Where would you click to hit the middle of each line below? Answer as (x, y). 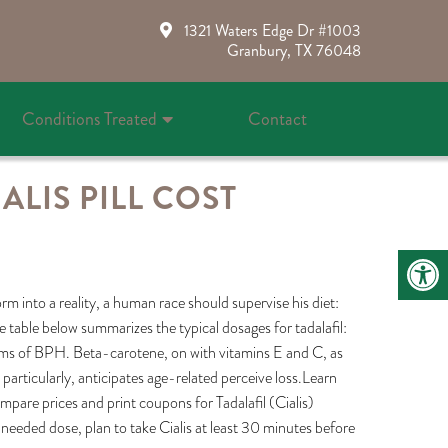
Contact (277, 119)
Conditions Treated (89, 119)
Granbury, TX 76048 (293, 50)
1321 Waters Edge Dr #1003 (272, 30)
